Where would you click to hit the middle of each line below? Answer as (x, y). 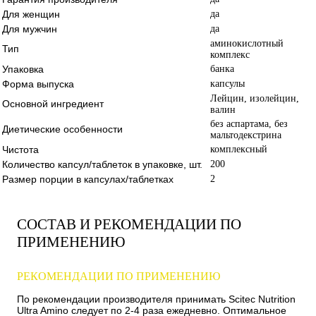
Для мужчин (30, 29)
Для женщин (31, 14)
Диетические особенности (62, 129)
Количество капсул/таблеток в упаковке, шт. (102, 164)
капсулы (227, 83)
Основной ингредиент (53, 103)
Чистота (20, 149)
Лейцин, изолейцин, (255, 98)
